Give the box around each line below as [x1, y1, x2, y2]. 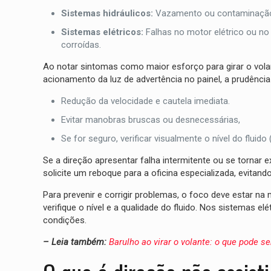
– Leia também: [42, 237, 109, 248]
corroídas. [60, 39, 101, 51]
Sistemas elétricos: [60, 27, 143, 38]
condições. [42, 215, 87, 226]
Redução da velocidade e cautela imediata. [60, 96, 230, 107]
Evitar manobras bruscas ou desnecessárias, [60, 114, 240, 126]
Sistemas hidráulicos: [60, 8, 155, 19]
